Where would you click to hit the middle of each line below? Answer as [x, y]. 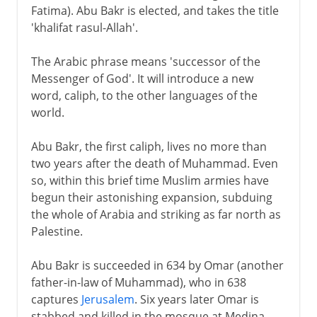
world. [47, 112]
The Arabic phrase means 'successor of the [145, 61]
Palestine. [57, 231]
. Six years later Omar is [196, 299]
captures [56, 299]
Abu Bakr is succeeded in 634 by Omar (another [157, 265]
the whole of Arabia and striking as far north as [156, 214]
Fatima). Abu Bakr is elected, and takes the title [155, 10]
